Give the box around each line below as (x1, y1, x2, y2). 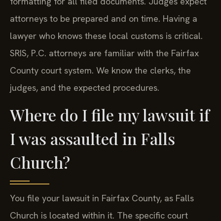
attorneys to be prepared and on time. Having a (10, 13, 197, 24)
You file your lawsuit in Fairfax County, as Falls (10, 192, 194, 204)
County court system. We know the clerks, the (10, 65, 191, 76)
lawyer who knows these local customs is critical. (10, 30, 203, 41)
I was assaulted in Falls (10, 128, 175, 149)
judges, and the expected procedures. (10, 82, 159, 93)
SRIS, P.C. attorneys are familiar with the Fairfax (10, 47, 199, 59)
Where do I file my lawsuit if (10, 104, 210, 126)
